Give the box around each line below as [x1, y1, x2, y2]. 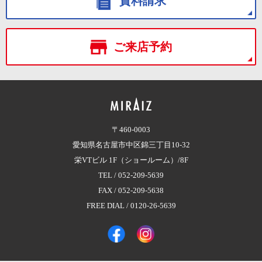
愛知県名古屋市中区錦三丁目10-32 [72, 140, 190, 149]
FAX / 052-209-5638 [98, 186, 164, 195]
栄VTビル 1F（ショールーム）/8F [74, 156, 188, 164]
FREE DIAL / [86, 201, 130, 210]
